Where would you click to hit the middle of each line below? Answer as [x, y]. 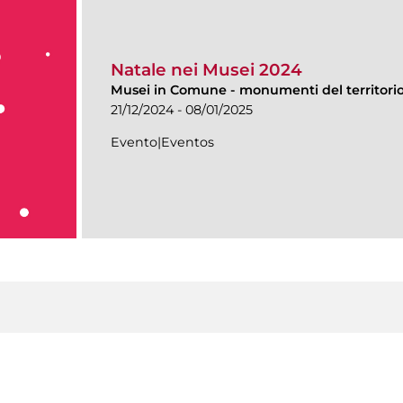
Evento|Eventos [162, 143]
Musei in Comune [169, 90]
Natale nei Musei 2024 [206, 70]
